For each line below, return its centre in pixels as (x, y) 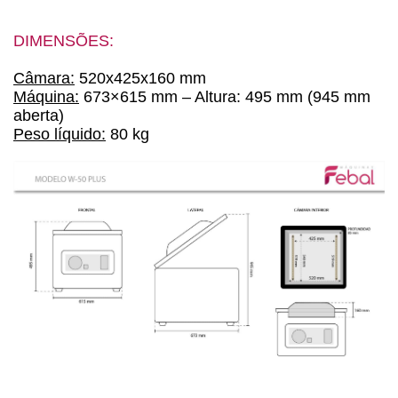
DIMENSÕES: (64, 41)
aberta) (39, 116)
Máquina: (46, 97)
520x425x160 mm (140, 79)
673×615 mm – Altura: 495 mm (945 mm (225, 97)
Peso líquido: (60, 135)
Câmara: (44, 79)
